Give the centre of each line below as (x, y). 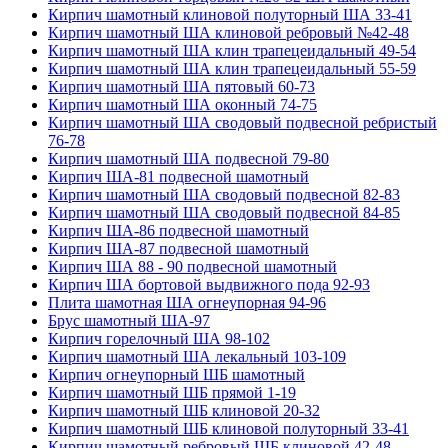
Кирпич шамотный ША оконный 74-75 (182, 104)
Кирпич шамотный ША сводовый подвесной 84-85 (224, 212)
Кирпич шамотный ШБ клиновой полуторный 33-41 (228, 428)
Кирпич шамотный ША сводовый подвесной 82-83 (224, 194)
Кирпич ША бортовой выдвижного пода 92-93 (209, 284)
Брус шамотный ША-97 (129, 320)
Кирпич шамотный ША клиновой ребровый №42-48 (228, 32)
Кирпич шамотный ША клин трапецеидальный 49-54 (232, 50)
